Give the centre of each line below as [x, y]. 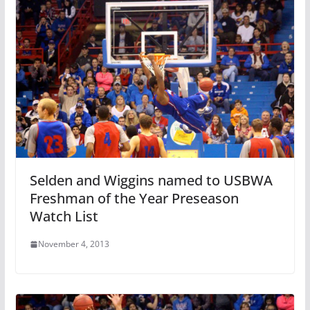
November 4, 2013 [73, 244]
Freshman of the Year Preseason [134, 199]
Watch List [64, 217]
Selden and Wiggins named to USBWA [151, 181]
